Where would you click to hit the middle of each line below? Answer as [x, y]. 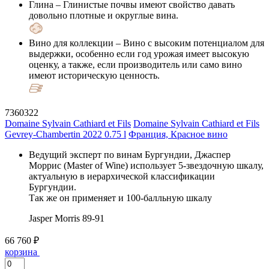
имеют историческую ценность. [94, 75]
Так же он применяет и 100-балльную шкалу [120, 198]
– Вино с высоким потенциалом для [189, 43]
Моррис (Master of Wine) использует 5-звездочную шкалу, [146, 165]
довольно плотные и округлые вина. [104, 15]
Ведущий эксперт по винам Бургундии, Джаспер [130, 154]
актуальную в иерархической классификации [122, 176]
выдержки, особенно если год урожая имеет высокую [139, 53]
